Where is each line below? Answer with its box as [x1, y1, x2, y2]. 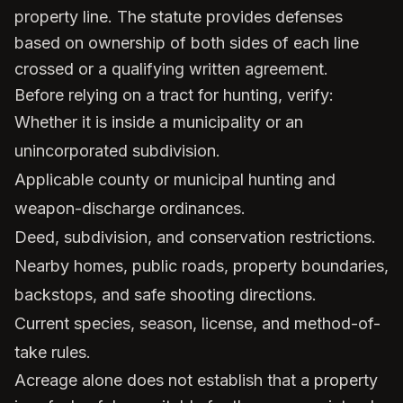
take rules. [14, 343, 91, 362]
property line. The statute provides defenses [14, 7, 343, 26]
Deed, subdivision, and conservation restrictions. [14, 228, 376, 246]
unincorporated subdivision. [14, 141, 220, 160]
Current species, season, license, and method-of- [14, 314, 381, 333]
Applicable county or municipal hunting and [14, 170, 336, 189]
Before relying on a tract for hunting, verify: [14, 85, 334, 104]
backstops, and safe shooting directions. [14, 285, 317, 304]
